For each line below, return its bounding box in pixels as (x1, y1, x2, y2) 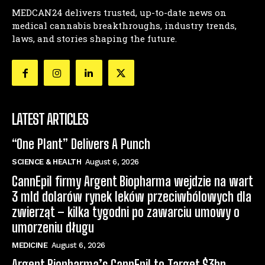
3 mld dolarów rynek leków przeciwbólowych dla (12, 189, 251, 205)
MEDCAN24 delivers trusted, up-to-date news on (12, 6, 227, 18)
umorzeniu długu (12, 219, 94, 236)
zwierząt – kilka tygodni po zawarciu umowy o (12, 204, 240, 221)
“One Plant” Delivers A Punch (12, 136, 150, 153)
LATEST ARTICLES (12, 111, 88, 128)
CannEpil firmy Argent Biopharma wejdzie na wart (12, 173, 253, 190)
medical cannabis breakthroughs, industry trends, (12, 19, 237, 31)
